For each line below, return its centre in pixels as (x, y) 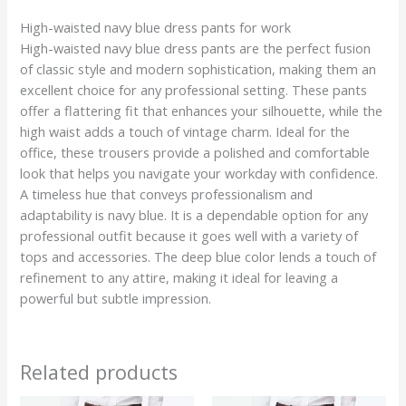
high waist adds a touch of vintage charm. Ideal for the (185, 131)
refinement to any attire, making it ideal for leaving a (179, 277)
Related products (99, 372)
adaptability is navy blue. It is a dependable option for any (194, 214)
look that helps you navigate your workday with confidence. (199, 173)
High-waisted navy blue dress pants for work (156, 27)
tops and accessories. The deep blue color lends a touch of (198, 256)
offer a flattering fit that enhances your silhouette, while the (202, 110)
